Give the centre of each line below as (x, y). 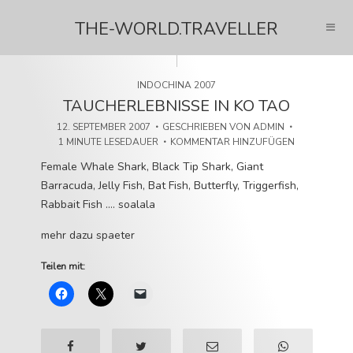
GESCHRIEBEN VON (208, 127)
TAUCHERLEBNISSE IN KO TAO (176, 106)
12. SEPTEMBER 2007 (104, 127)
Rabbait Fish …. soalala (98, 204)
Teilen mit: (63, 266)
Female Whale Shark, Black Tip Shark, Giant (152, 167)
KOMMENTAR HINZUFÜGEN (232, 142)
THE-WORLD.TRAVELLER (176, 29)
